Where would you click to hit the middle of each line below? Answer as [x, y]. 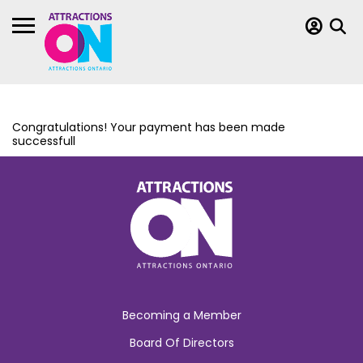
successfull [44, 141]
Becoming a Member [181, 315]
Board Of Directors [181, 343]
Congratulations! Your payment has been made [149, 127]
